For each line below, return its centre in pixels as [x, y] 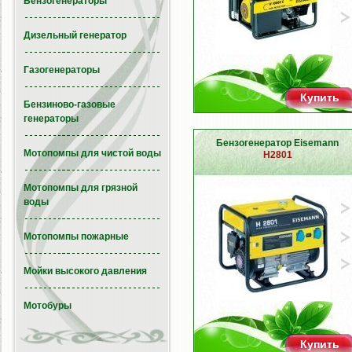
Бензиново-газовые [70, 104]
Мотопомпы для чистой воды [92, 153]
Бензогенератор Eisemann [277, 143]
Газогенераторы [62, 70]
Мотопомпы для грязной [81, 188]
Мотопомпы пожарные [76, 236]
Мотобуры [48, 306]
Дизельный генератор [75, 35]
